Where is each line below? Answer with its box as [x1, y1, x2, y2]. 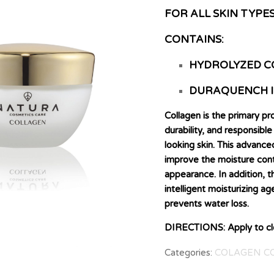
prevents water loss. [165, 198, 249, 209]
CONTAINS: [165, 33, 224, 46]
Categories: [165, 247, 215, 258]
